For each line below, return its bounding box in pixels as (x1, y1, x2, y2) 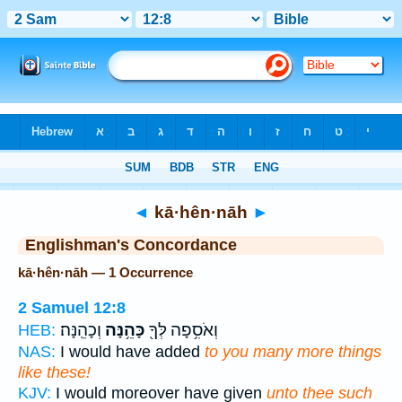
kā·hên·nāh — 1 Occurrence (18, 265, 193, 280)
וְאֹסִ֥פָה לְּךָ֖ (145, 319, 218, 340)
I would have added (56, 342, 205, 361)
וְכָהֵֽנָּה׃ (60, 319, 101, 340)
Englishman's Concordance (25, 236, 237, 254)
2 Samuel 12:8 (18, 298, 126, 317)
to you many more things (205, 342, 381, 361)
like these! (18, 363, 91, 381)
